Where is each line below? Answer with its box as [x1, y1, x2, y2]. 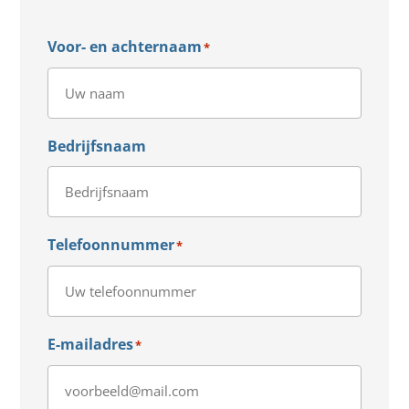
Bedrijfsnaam [47, 136, 147, 157]
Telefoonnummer [47, 235, 175, 256]
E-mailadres [47, 334, 134, 355]
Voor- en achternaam [47, 37, 203, 58]
